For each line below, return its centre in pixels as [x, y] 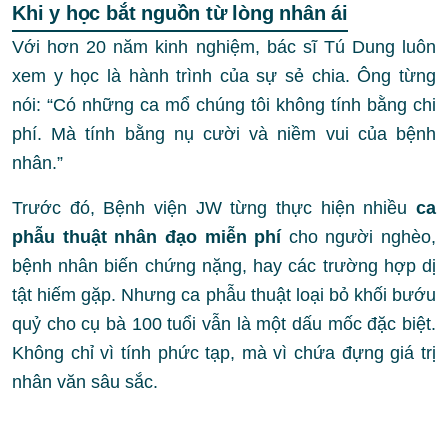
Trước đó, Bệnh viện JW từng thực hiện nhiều [214, 207]
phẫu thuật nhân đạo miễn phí [147, 236]
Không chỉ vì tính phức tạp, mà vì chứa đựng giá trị [224, 352]
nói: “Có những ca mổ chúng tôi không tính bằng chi [224, 104]
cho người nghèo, [358, 236]
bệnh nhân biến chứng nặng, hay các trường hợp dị [224, 265]
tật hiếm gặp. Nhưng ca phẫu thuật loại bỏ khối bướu [224, 294]
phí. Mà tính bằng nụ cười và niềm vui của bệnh [224, 133]
